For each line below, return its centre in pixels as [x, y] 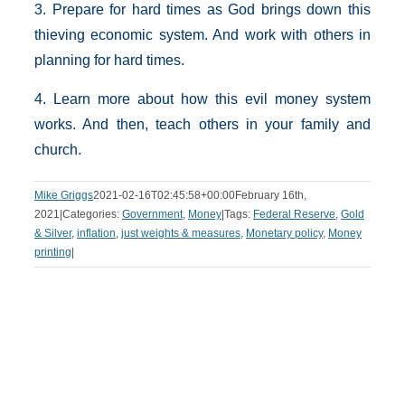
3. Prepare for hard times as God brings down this [202, 9]
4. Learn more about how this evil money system [202, 99]
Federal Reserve [294, 214]
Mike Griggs [64, 195]
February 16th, [271, 195]
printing [53, 252]
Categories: [92, 214]
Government [152, 214]
